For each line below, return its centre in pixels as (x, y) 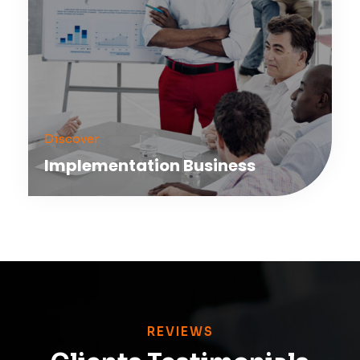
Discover (72, 139)
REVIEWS (180, 331)
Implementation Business (150, 166)
